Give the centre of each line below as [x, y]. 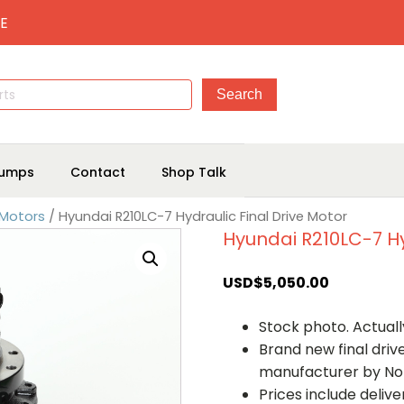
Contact [98, 172]
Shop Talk [194, 172]
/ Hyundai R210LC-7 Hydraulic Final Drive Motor [196, 216]
